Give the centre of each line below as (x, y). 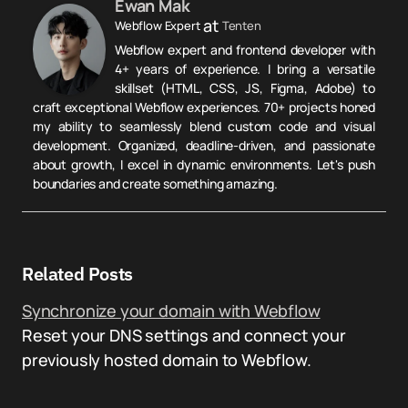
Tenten (241, 25)
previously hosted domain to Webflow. (167, 360)
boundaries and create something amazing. (155, 184)
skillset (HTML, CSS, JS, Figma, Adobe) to (245, 88)
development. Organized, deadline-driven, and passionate (204, 145)
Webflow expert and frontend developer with (245, 50)
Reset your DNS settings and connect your (184, 335)
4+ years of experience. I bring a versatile (245, 69)
